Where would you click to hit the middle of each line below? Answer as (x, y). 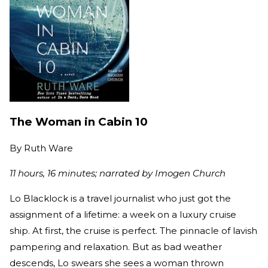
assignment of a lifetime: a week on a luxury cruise (123, 215)
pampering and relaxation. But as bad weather (116, 247)
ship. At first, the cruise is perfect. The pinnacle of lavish (133, 231)
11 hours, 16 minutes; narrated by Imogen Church (118, 173)
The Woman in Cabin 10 (79, 122)
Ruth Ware (48, 148)
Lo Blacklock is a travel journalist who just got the (120, 199)
